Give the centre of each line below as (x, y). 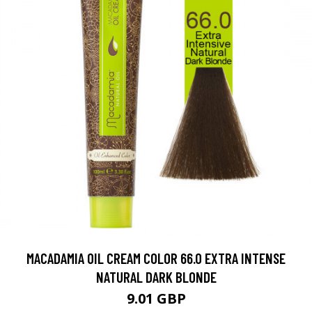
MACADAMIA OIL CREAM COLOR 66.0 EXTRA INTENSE (156, 258)
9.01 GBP (156, 298)
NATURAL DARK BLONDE (156, 277)
